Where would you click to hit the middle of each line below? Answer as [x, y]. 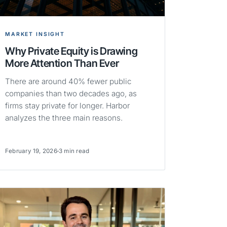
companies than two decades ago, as [71, 94]
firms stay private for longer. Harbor [67, 106]
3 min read [74, 151]
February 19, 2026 [31, 151]
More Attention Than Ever [62, 63]
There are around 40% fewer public [68, 82]
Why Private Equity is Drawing [71, 51]
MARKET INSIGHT [35, 34]
